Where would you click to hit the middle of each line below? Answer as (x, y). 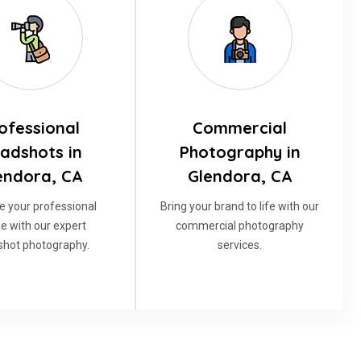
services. (240, 245)
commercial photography (240, 226)
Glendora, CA (240, 176)
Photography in (240, 152)
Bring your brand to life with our (240, 206)
